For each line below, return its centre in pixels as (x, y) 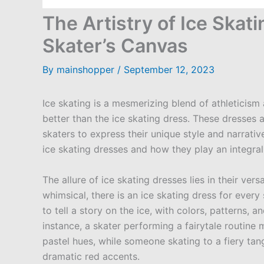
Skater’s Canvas (115, 45)
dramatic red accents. (91, 256)
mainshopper (87, 69)
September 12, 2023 (169, 69)
